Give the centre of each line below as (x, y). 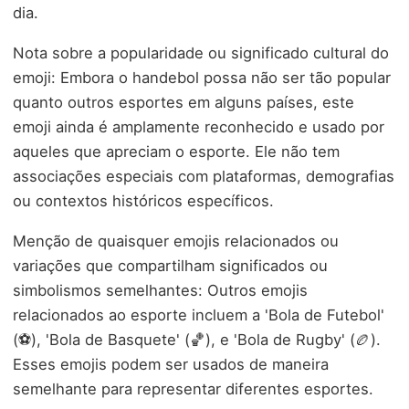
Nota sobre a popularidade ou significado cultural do (201, 52)
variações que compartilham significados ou (170, 265)
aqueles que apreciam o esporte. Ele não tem (176, 151)
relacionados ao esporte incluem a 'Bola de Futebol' (199, 315)
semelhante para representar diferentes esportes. (193, 388)
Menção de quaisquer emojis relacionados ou (176, 241)
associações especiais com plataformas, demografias (204, 176)
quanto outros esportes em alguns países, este (184, 102)
